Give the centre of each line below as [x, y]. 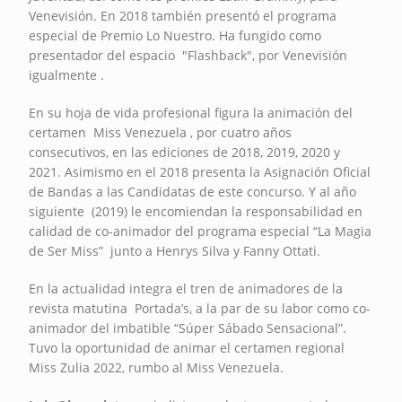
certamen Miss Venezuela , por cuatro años [161, 132]
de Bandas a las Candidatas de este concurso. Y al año [193, 191]
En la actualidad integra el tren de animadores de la [186, 288]
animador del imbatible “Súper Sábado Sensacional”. [188, 328]
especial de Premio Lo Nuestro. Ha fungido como [175, 35]
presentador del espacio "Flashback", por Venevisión [188, 55]
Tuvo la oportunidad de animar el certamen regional [187, 347]
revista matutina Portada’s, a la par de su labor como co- [200, 308]
